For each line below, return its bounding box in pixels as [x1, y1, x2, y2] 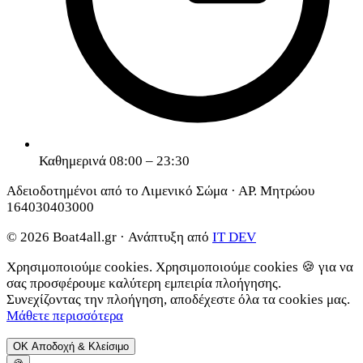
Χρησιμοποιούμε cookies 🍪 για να [156, 259, 353, 275]
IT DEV [212, 229, 256, 246]
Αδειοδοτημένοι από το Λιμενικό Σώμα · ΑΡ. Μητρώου [6, 183, 314, 199]
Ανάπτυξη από [128, 229, 209, 246]
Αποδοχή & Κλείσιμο [32, 340, 129, 353]
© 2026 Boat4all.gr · [6, 229, 128, 246]
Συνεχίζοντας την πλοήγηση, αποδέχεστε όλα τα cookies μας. [6, 292, 350, 308]
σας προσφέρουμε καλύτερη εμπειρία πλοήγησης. [6, 275, 281, 292]
